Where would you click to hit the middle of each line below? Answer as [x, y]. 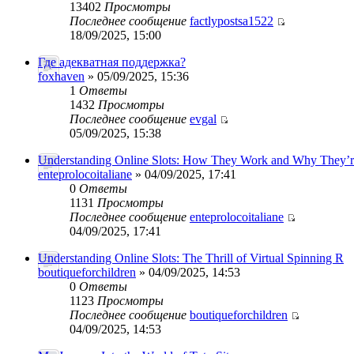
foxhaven [61, 76]
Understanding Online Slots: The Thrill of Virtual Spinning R [191, 258]
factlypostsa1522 [232, 21]
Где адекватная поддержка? [112, 62]
